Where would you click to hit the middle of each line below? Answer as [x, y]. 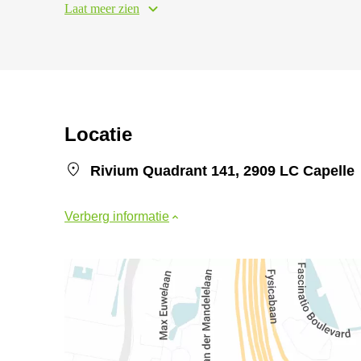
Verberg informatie [117, 216]
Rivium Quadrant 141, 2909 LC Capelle [222, 171]
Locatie [98, 134]
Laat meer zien [102, 8]
